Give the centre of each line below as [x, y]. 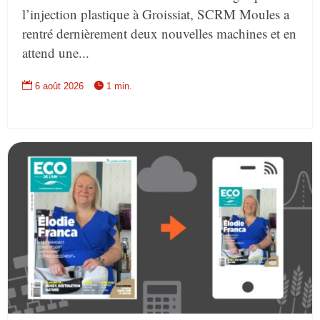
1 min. [120, 86]
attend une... [56, 53]
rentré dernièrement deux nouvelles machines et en [160, 34]
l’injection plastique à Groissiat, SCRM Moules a [156, 14]
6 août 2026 [60, 86]
